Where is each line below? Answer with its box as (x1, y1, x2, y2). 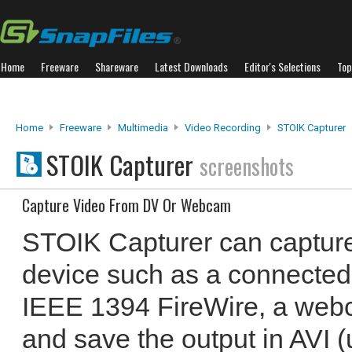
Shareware (95, 58, 138, 75)
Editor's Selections (244, 58, 321, 75)
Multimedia (118, 122, 168, 134)
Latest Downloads (155, 58, 228, 75)
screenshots (200, 150, 294, 182)
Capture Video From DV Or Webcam (22, 193, 231, 217)
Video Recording (185, 122, 261, 134)
